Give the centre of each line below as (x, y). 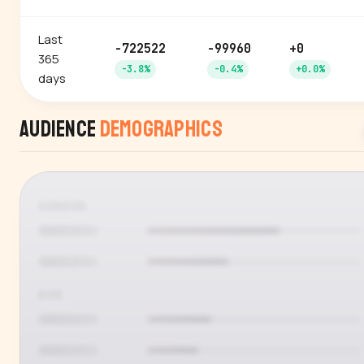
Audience (60, 129)
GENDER (63, 206)
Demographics (161, 129)
